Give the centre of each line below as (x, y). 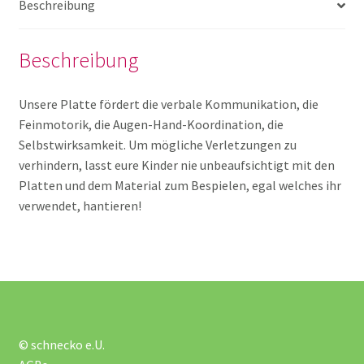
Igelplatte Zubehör (116, 78)
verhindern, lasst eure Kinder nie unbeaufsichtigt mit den (176, 165)
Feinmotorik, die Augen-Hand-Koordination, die (151, 124)
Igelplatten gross (112, 127)
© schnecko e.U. (61, 344)
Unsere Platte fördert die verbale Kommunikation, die (168, 104)
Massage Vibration (116, 275)
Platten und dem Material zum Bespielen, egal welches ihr (180, 185)
